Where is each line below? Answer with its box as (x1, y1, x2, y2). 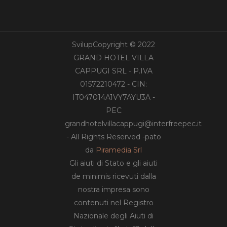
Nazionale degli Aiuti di (73, 211, 154, 220)
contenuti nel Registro (73, 198, 154, 207)
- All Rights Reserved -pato (66, 132, 161, 141)
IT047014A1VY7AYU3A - (72, 93, 155, 102)
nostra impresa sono (78, 185, 149, 194)
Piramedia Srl (96, 145, 142, 155)
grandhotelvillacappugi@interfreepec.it (65, 119, 202, 128)
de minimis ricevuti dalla (71, 172, 156, 181)
